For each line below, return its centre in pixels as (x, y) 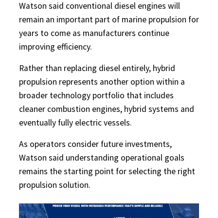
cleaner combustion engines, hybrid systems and (107, 109)
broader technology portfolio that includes (96, 95)
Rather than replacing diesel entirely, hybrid (97, 68)
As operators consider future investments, (95, 144)
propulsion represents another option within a (102, 82)
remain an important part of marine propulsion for (109, 19)
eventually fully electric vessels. (75, 122)
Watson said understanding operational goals (102, 157)
